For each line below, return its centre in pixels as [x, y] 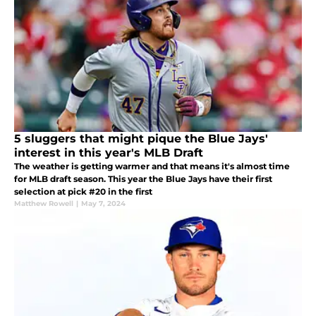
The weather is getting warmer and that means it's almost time [152, 166]
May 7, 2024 [103, 203]
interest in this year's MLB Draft [109, 152]
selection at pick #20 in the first [83, 191]
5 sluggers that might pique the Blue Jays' [141, 138]
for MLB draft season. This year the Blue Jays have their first [143, 178]
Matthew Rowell [44, 203]
